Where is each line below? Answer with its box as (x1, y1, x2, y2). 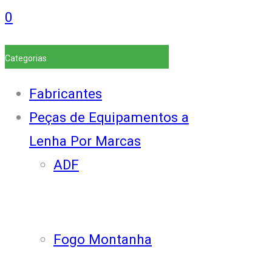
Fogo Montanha (53, 231, 152, 247)
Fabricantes (29, 86, 102, 102)
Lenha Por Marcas (29, 133, 141, 149)
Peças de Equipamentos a (29, 109, 189, 126)
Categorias (5, 53, 47, 63)
